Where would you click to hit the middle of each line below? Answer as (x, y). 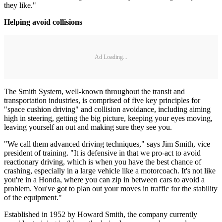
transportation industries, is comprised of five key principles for (102, 101)
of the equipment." (33, 198)
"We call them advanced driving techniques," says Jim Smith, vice (107, 144)
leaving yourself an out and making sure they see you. (88, 127)
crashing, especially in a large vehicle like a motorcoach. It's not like (110, 171)
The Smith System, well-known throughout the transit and (94, 92)
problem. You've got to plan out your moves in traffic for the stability (111, 189)
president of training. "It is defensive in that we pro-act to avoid (102, 153)
